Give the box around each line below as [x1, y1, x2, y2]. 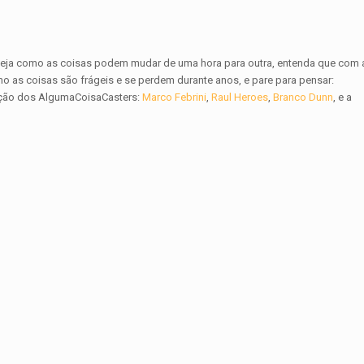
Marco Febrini [142, 91, 207, 104]
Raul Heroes [211, 91, 269, 104]
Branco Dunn [273, 91, 334, 104]
